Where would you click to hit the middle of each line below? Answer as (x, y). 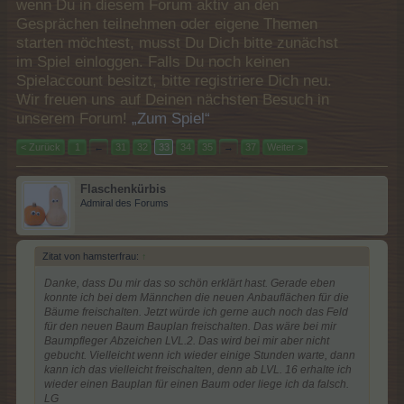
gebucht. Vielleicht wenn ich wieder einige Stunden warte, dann (200, 355)
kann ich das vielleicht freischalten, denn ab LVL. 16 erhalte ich (198, 370)
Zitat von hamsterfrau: (92, 256)
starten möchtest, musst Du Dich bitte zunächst (177, 43)
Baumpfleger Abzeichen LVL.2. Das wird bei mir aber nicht (187, 341)
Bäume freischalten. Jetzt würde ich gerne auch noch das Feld (196, 312)
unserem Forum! (74, 119)
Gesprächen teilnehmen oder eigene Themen (167, 24)
